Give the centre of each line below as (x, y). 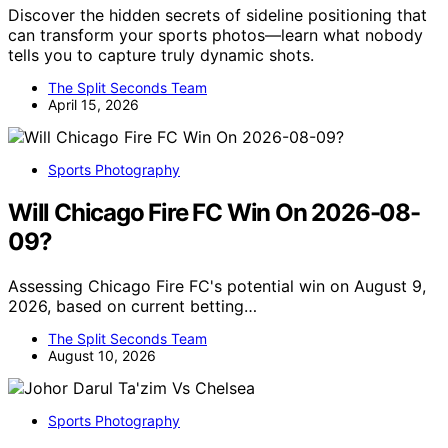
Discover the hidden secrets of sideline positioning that (217, 14)
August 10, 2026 (102, 355)
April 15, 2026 (93, 104)
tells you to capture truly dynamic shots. (161, 54)
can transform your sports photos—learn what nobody (215, 34)
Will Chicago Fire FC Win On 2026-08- (214, 212)
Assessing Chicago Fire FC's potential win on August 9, (217, 285)
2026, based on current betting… (132, 305)
